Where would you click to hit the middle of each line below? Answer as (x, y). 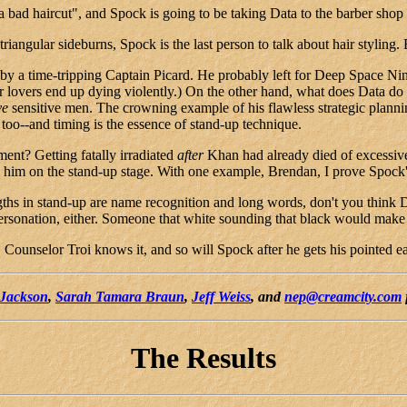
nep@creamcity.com (343, 297)
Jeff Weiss (221, 297)
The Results (203, 357)
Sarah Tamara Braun (120, 297)
